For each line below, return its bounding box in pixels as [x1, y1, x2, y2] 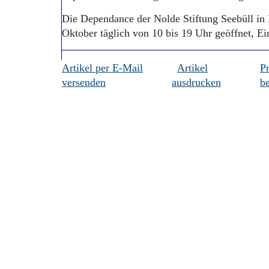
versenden [62, 76, 106, 88]
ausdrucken [172, 76, 221, 88]
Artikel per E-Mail [62, 62, 143, 74]
